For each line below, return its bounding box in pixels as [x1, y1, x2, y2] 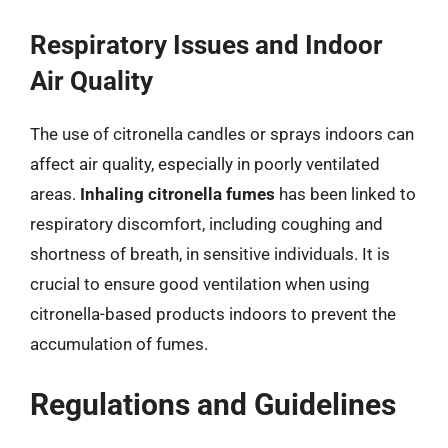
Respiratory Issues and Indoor [30, 29, 383, 60]
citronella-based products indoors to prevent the [30, 303, 396, 324]
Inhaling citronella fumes [80, 183, 275, 204]
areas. [30, 183, 80, 204]
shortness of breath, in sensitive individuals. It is [30, 243, 390, 264]
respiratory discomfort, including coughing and [30, 213, 383, 234]
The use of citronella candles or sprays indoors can [30, 123, 414, 144]
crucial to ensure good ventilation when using [30, 273, 370, 294]
